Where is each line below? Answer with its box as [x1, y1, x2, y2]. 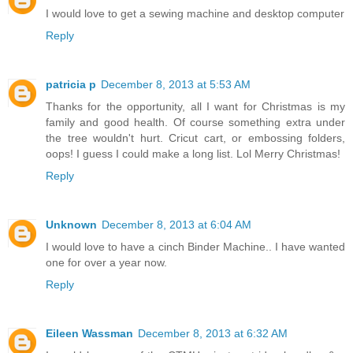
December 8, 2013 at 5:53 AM [101, 88, 251, 102]
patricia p [46, 88, 96, 102]
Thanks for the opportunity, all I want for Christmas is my [46, 110, 345, 124]
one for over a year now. [46, 266, 167, 280]
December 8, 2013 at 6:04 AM [102, 229, 251, 242]
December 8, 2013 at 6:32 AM [138, 337, 288, 351]
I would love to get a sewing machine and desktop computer [46, 17, 344, 31]
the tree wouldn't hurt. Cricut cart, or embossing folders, [46, 142, 345, 155]
